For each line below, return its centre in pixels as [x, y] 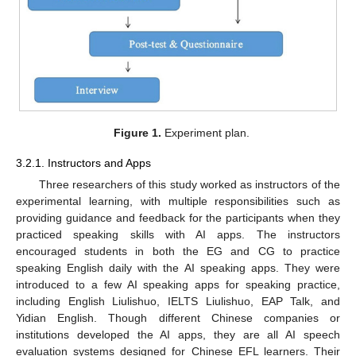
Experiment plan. [205, 133]
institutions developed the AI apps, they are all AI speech [178, 335]
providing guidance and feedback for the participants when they [178, 218]
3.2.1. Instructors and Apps [83, 163]
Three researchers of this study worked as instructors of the [189, 185]
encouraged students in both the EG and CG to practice [178, 252]
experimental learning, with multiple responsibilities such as [178, 201]
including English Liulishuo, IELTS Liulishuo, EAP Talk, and [178, 302]
